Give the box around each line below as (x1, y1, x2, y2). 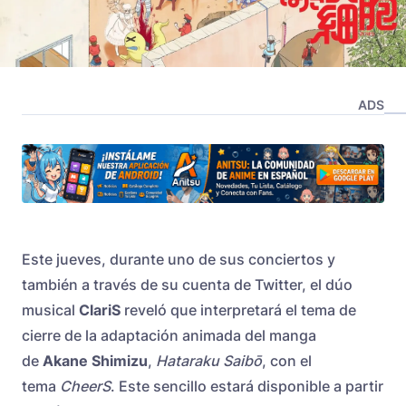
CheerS (60, 377, 111, 396)
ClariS (79, 301, 121, 320)
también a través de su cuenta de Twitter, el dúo (22, 275, 353, 295)
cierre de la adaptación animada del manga (22, 326, 316, 345)
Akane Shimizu (43, 352, 148, 371)
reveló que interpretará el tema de (121, 301, 356, 320)
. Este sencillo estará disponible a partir (111, 377, 383, 396)
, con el (262, 352, 312, 371)
